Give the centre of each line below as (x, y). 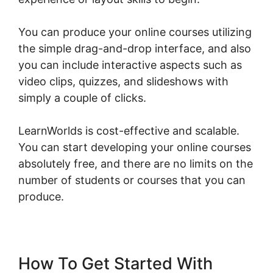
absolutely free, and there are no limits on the (136, 164)
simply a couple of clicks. (82, 98)
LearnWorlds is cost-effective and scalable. (129, 131)
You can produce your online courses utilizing (135, 32)
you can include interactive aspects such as (130, 65)
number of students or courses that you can (132, 180)
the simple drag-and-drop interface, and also (135, 49)
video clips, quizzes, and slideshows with (123, 82)
